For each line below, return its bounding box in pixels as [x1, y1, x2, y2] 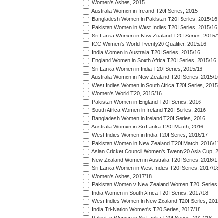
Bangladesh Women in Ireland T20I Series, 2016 [91, 115, 205, 122]
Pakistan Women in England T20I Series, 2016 [91, 99, 201, 105]
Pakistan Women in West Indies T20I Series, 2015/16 [91, 24, 217, 31]
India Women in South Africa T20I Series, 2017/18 [91, 190, 208, 196]
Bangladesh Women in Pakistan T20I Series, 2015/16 [91, 16, 217, 22]
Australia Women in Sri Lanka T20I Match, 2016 [91, 124, 203, 130]
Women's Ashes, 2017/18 [91, 173, 152, 180]
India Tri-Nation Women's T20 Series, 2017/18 [91, 206, 200, 213]
